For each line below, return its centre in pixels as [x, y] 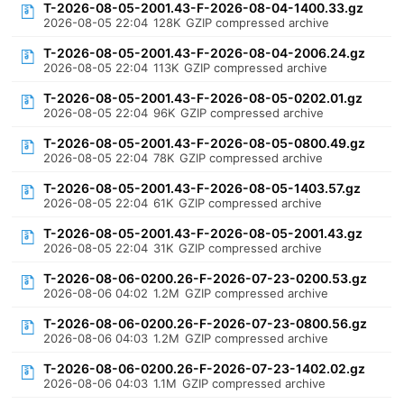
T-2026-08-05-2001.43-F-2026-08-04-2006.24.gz [205, 53]
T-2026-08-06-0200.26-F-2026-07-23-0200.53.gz [206, 278]
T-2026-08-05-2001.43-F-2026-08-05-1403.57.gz [202, 188]
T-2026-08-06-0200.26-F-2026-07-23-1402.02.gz [205, 368]
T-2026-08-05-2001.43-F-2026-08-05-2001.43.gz [203, 233]
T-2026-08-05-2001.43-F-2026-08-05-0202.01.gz [203, 98]
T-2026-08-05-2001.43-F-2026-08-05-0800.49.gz [205, 143]
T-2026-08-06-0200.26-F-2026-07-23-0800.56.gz [206, 323]
